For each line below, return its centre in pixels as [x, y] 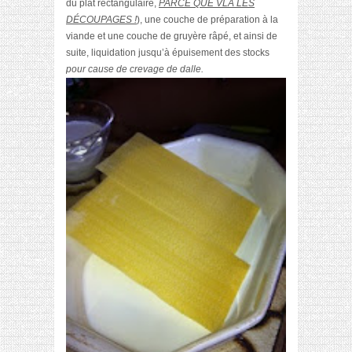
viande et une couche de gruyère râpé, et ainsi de [172, 36]
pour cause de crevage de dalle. [135, 69]
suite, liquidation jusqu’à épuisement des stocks [168, 52]
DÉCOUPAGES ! [101, 19]
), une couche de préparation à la [207, 19]
